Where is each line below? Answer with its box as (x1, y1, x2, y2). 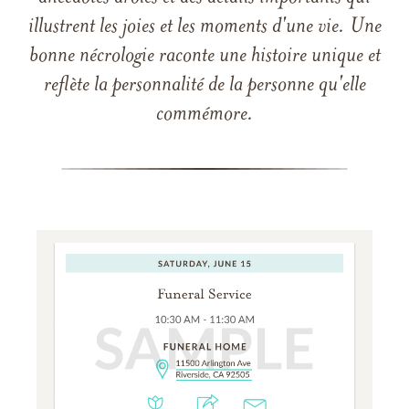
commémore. (155, 104, 254, 126)
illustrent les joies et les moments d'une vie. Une (27, 16, 382, 38)
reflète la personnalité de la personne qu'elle (43, 75, 366, 97)
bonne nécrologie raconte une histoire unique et (28, 46, 381, 68)
